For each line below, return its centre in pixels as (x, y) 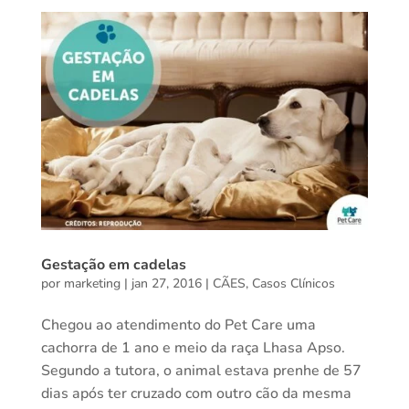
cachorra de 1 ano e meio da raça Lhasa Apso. (193, 348)
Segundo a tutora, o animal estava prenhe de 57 (201, 371)
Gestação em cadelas (113, 265)
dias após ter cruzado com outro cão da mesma (196, 394)
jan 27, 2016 (166, 284)
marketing (92, 284)
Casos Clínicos (293, 284)
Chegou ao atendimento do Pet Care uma (178, 325)
